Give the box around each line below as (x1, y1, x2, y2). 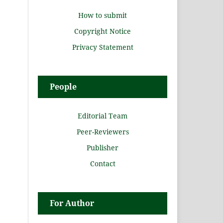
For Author (50, 198, 95, 209)
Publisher (87, 143, 118, 153)
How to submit (78, 10, 127, 20)
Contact (90, 159, 115, 169)
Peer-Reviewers (76, 127, 129, 137)
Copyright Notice (74, 26, 131, 36)
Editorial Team (78, 111, 127, 121)
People (50, 81, 77, 93)
